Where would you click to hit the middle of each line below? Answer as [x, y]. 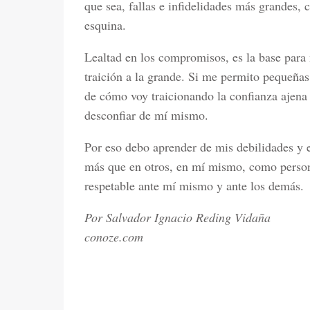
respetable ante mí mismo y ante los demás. [194, 185]
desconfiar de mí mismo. [146, 115]
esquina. [105, 25]
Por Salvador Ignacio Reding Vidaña [177, 217]
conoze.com [114, 236]
